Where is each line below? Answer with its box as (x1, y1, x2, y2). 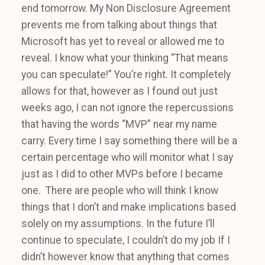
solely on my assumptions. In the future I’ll (21, 218, 215, 230)
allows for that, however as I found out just (21, 85, 218, 98)
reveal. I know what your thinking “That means (21, 52, 228, 64)
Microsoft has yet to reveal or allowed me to (21, 35, 224, 48)
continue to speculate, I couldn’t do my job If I (21, 234, 230, 247)
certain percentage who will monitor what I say (21, 151, 233, 164)
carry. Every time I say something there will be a (21, 135, 237, 147)
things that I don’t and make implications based (21, 201, 236, 214)
